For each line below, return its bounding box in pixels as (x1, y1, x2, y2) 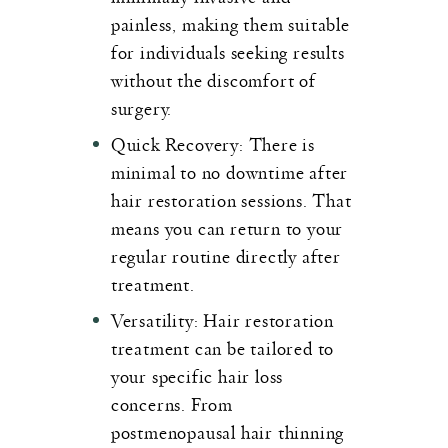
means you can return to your (110, 214, 344, 240)
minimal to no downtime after (110, 158, 349, 184)
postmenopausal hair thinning (110, 418, 345, 444)
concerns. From (110, 390, 234, 416)
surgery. (110, 94, 173, 120)
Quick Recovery (110, 130, 240, 156)
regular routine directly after (110, 242, 341, 268)
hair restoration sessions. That (110, 186, 352, 212)
